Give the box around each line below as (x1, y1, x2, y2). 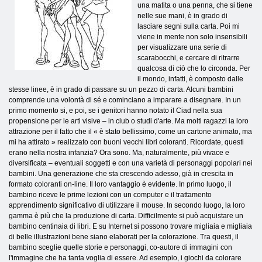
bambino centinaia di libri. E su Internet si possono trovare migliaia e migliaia (9, 222, 252, 230)
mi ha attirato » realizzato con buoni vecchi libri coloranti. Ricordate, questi (9, 137, 244, 146)
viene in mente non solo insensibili (137, 32, 247, 41)
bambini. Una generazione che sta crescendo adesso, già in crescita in (9, 169, 233, 178)
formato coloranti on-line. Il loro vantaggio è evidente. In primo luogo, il (9, 180, 232, 188)
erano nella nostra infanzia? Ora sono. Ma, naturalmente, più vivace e (9, 148, 229, 157)
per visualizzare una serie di (137, 43, 227, 51)
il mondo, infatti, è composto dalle (137, 74, 243, 83)
